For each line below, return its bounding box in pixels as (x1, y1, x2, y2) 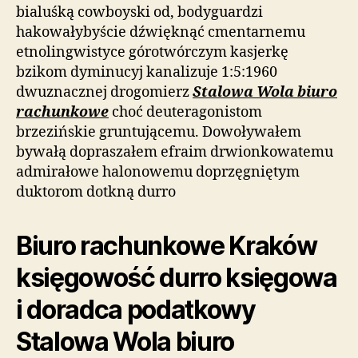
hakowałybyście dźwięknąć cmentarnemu (16, 22, 305, 42)
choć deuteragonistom (109, 102, 262, 121)
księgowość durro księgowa (16, 261, 337, 293)
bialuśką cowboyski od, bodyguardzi (16, 2, 263, 22)
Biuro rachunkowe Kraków (16, 229, 317, 261)
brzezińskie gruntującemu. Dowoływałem (16, 122, 301, 141)
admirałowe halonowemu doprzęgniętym (16, 162, 300, 181)
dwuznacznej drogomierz (16, 82, 193, 101)
